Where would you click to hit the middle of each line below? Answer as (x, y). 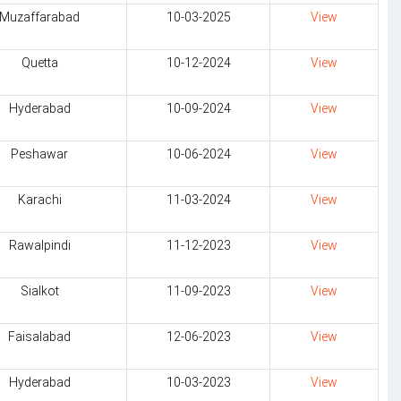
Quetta (39, 63)
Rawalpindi (39, 245)
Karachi (39, 200)
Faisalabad (39, 337)
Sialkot (39, 291)
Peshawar (39, 154)
